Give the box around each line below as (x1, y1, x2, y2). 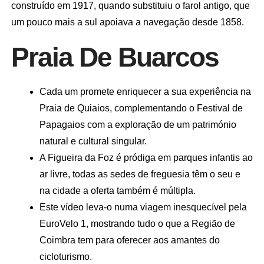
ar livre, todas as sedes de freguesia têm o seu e (39, 169, 240, 179)
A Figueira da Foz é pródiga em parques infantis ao (39, 152, 253, 163)
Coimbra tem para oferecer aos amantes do (39, 235, 220, 245)
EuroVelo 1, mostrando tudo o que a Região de (39, 218, 235, 229)
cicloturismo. (39, 251, 92, 262)
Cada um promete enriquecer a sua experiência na (39, 86, 251, 97)
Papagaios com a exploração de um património (39, 119, 236, 130)
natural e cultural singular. (39, 136, 147, 146)
